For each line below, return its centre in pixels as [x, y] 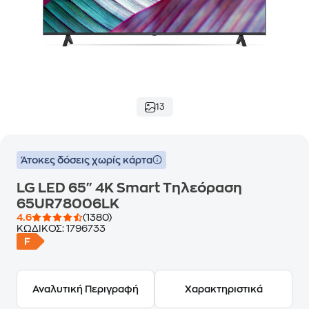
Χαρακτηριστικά [223, 289]
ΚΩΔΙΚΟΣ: [41, 228]
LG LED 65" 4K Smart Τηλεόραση [129, 188]
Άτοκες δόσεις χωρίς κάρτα [87, 160]
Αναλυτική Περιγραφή [86, 289]
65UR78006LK [68, 204]
